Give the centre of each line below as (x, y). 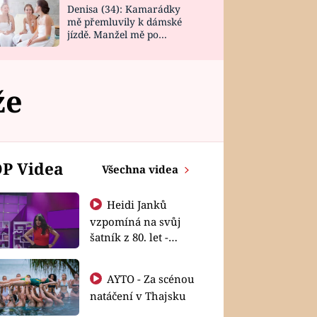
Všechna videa (142, 169)
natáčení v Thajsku (138, 295)
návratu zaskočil (106, 47)
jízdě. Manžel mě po (113, 35)
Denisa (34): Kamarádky (123, 9)
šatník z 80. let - (129, 237)
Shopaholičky (124, 252)
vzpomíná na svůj (135, 221)
